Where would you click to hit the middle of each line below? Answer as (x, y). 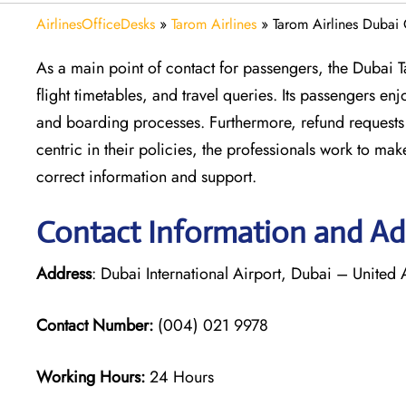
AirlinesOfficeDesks (96, 24)
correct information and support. (146, 176)
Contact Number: (95, 325)
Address (64, 273)
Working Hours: (93, 377)
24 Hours (182, 377)
